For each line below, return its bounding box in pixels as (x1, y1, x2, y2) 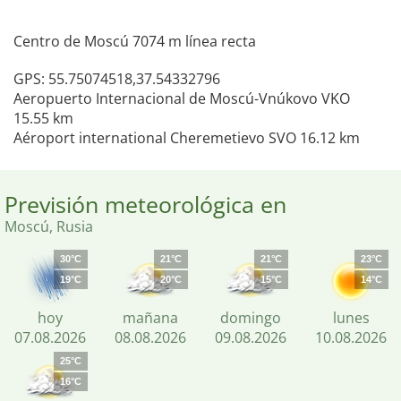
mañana (123, 308, 178, 328)
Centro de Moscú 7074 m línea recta (13, 31, 256, 51)
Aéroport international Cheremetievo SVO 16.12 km (13, 128, 360, 148)
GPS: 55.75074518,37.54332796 (13, 69, 220, 89)
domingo (220, 308, 281, 328)
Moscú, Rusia (4, 217, 93, 236)
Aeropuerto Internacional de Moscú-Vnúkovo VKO (13, 89, 350, 108)
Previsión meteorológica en (4, 189, 286, 219)
